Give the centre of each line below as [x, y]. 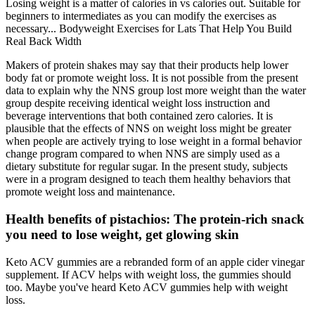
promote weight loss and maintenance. [90, 192]
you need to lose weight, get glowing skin [122, 234]
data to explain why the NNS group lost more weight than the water [156, 91]
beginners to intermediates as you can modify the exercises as [141, 16]
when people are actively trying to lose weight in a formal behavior [154, 141]
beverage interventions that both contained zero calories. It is [139, 116]
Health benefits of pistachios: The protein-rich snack [155, 219]
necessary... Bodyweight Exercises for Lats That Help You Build [149, 29]
